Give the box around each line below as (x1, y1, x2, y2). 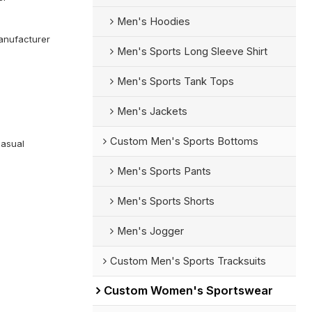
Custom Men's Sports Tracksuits (109, 254, 266, 267)
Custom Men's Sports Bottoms (109, 134, 258, 148)
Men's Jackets (116, 104, 187, 118)
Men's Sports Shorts (116, 194, 214, 208)
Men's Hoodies (116, 15, 190, 28)
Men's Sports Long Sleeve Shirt (116, 45, 267, 58)
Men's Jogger (116, 224, 184, 237)
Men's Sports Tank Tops (116, 75, 234, 88)
